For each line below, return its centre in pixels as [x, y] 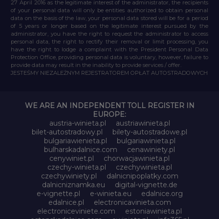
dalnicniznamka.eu [73, 185]
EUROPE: [109, 114]
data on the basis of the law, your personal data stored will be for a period [109, 18]
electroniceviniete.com [76, 211]
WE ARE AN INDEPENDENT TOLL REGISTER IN [109, 105]
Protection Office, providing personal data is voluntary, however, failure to [109, 57]
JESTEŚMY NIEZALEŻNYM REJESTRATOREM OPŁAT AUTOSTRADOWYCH [109, 73]
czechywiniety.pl [69, 176]
